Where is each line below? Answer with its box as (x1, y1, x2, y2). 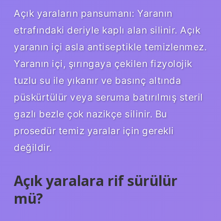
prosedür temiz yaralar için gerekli (14, 124, 174, 137)
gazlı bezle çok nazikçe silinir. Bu (14, 108, 167, 120)
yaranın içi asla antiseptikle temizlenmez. (14, 40, 207, 53)
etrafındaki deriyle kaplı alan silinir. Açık (14, 24, 200, 36)
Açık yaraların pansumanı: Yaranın (14, 7, 173, 19)
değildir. (14, 141, 52, 153)
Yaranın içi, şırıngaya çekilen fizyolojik (14, 57, 192, 70)
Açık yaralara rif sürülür (14, 171, 178, 190)
